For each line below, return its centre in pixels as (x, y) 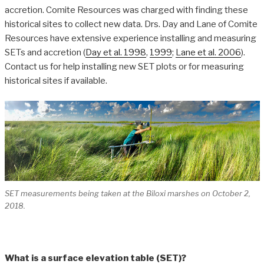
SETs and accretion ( (45, 52)
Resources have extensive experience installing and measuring (130, 38)
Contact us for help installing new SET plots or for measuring (124, 66)
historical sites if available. (56, 80)
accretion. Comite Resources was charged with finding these (126, 10)
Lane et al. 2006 (208, 52)
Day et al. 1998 (115, 52)
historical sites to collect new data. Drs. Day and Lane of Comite (131, 24)
